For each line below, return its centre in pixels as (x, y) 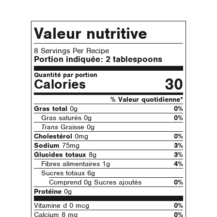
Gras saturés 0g (67, 118)
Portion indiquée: (70, 59)
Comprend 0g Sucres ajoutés (95, 182)
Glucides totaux (60, 155)
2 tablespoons (134, 59)
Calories (60, 85)
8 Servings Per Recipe (71, 51)
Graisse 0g (77, 127)
